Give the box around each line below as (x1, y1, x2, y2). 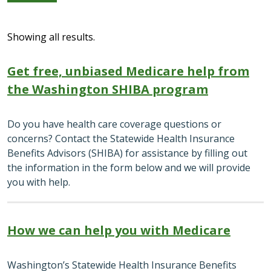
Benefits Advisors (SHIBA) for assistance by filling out (7, 146, 247, 160)
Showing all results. (7, 30, 95, 44)
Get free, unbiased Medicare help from (7, 63, 249, 80)
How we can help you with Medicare (7, 221, 230, 238)
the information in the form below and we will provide (7, 161, 250, 175)
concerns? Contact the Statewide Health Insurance (7, 132, 235, 146)
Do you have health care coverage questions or (7, 117, 221, 131)
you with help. (7, 175, 70, 189)
